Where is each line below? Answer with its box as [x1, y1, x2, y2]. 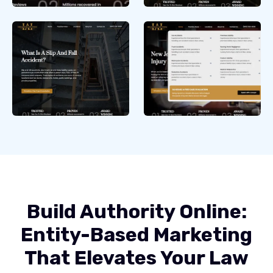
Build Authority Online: [26, 200, 247, 224]
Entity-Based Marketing [21, 223, 252, 247]
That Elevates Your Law [24, 246, 249, 270]
